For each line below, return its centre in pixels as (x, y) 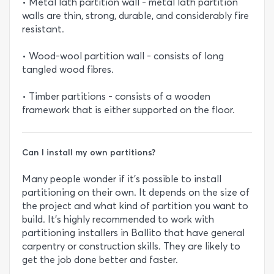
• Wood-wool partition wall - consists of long (123, 56)
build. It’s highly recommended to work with (118, 220)
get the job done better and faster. (100, 260)
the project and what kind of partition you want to (135, 206)
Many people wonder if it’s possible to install (122, 179)
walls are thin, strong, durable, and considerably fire (135, 16)
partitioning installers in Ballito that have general (133, 233)
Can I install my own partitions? (89, 153)
